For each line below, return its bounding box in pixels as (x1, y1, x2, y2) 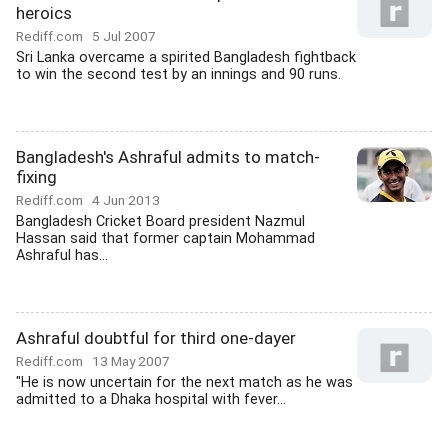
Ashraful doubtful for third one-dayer (16, 328, 296, 348)
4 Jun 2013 (92, 192, 160, 208)
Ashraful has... (16, 247, 108, 264)
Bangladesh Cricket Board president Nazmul (16, 213, 305, 230)
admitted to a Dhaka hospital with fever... (16, 391, 286, 408)
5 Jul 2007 (92, 28, 156, 44)
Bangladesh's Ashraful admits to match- (16, 147, 320, 167)
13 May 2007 (92, 353, 170, 369)
